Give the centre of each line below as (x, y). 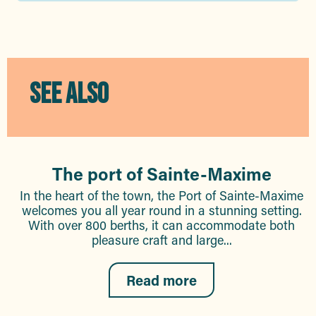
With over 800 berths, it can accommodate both (162, 225)
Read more (162, 280)
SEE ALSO (69, 95)
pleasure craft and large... (162, 240)
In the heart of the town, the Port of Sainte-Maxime (162, 195)
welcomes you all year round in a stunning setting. (162, 210)
